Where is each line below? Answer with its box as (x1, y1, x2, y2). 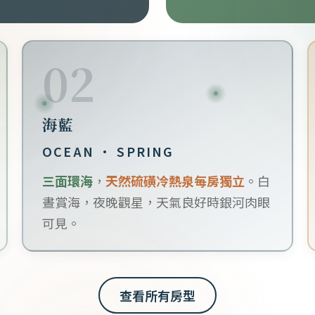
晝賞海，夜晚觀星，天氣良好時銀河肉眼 (42, 193, 271, 212)
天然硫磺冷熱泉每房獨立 (105, 172, 245, 191)
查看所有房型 (120, 285, 195, 304)
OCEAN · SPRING (42, 142, 174, 161)
